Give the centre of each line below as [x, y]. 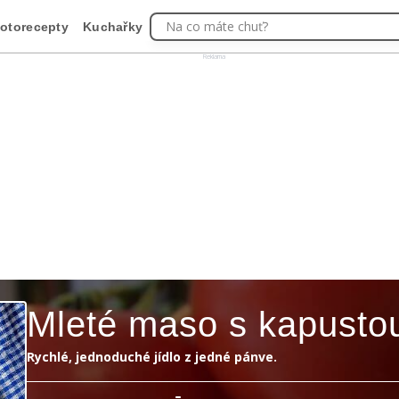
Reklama [214, 56]
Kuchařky [113, 26]
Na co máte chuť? [217, 26]
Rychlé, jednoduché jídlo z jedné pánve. [152, 357]
